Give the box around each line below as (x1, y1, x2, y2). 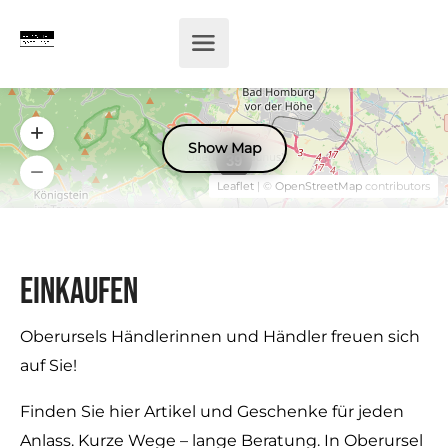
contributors (362, 179, 430, 193)
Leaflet (217, 179, 254, 193)
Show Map (187, 138, 261, 157)
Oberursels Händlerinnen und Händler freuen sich (20, 327, 420, 346)
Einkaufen (20, 271, 138, 314)
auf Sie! (20, 356, 77, 375)
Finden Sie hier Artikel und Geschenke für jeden (20, 402, 404, 421)
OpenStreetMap (275, 179, 362, 193)
